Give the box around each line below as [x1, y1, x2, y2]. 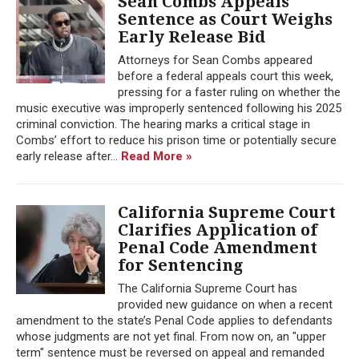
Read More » [121, 148, 192, 163]
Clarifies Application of [118, 220, 317, 240]
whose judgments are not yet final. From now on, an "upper [16, 329, 326, 344]
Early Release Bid [118, 26, 265, 46]
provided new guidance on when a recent [118, 296, 333, 312]
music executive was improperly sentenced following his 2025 [16, 100, 341, 115]
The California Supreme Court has [118, 280, 297, 296]
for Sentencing [118, 255, 243, 275]
